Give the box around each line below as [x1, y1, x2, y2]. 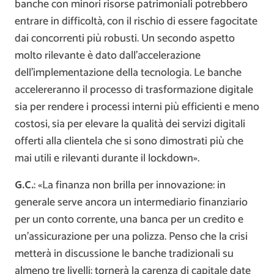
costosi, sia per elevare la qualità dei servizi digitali [15, 115, 245, 134]
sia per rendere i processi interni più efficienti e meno [15, 98, 259, 117]
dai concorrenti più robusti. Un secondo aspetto [15, 29, 235, 48]
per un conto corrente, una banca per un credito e [15, 210, 243, 229]
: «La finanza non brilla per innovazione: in [34, 176, 226, 195]
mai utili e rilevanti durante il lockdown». [15, 149, 199, 168]
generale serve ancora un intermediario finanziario [15, 193, 248, 212]
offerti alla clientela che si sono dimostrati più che [15, 132, 243, 151]
